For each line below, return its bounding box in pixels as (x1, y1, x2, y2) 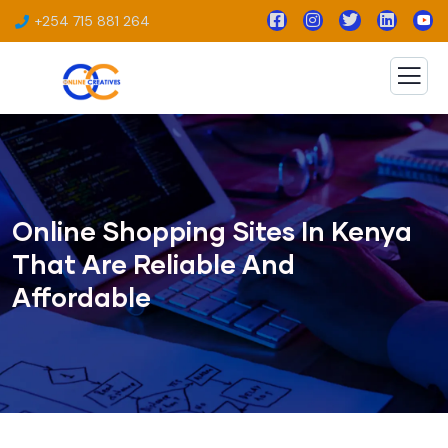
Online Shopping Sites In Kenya (12, 214, 412, 246)
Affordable (12, 280, 151, 312)
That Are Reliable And (12, 247, 295, 279)
